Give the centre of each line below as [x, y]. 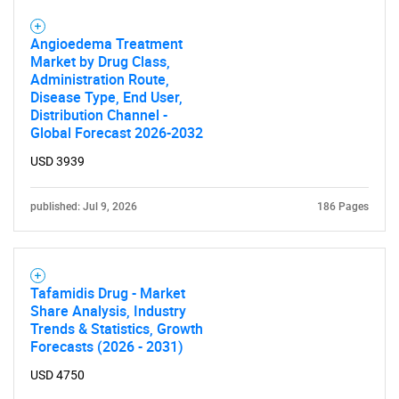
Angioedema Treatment [106, 44]
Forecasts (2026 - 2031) [107, 346]
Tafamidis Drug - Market [108, 293]
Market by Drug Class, [100, 61]
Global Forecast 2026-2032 [117, 133]
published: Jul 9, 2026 [84, 207]
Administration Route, [100, 79]
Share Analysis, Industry [108, 311]
